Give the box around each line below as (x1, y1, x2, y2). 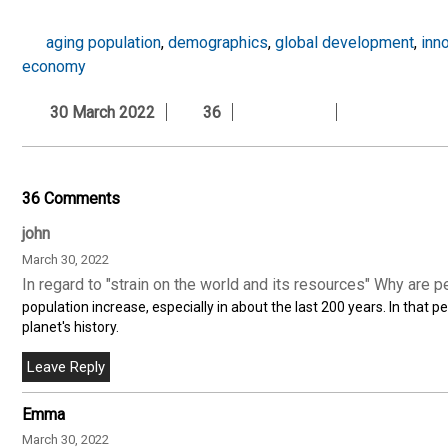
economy (22, 56, 86, 76)
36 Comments (22, 188, 120, 208)
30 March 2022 (42, 102, 155, 122)
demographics (168, 32, 268, 52)
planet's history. (22, 318, 122, 335)
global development (275, 32, 414, 52)
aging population (46, 32, 161, 52)
